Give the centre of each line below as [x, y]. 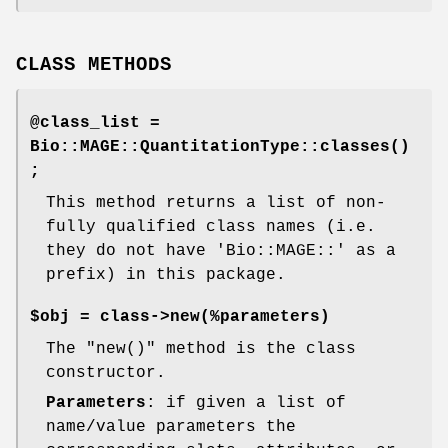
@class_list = [95, 123]
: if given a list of [246, 403]
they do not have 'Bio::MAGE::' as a [221, 251]
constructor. [106, 373]
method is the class [256, 349]
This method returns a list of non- [216, 203]
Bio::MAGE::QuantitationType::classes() [220, 147]
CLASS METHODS [94, 65]
